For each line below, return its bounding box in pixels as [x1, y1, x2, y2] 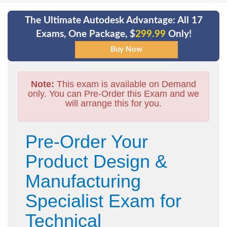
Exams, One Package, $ [35, 29, 135, 39]
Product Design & [25, 151, 167, 172]
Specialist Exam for [25, 191, 181, 211]
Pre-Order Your [25, 131, 148, 152]
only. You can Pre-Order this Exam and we [28, 89, 199, 99]
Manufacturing [25, 171, 141, 192]
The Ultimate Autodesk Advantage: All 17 [24, 16, 203, 25]
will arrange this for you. [65, 98, 162, 108]
